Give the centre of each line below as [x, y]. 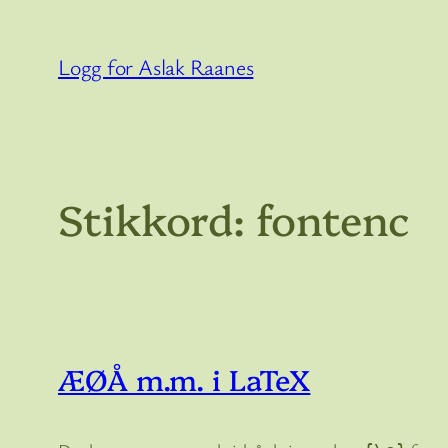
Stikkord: [157, 217]
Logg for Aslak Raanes [156, 66]
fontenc [333, 217]
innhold [41, 89]
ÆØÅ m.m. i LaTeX [184, 378]
